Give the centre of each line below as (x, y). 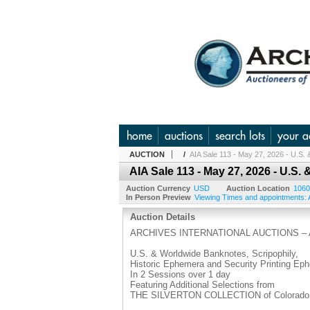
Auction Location (258, 188)
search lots (240, 136)
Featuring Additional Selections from (202, 285)
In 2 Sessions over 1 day (180, 274)
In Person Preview (158, 197)
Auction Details (163, 217)
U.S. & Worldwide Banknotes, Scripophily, (214, 254)
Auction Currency (158, 188)
